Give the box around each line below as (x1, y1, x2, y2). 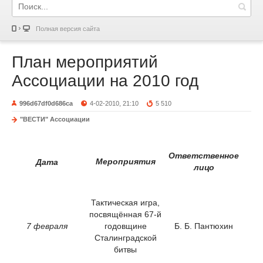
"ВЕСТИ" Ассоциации (20, 116, 90, 123)
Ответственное (168, 150, 239, 160)
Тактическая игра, (91, 197, 160, 207)
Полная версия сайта (36, 25, 100, 32)
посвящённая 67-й (89, 209, 161, 219)
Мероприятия (95, 156, 156, 166)
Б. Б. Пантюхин (174, 221, 233, 231)
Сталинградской (94, 232, 157, 242)
